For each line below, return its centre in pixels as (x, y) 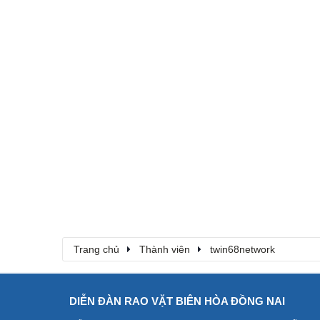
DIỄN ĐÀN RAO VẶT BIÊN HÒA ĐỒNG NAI (177, 301)
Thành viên (165, 250)
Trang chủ (96, 250)
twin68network (242, 250)
